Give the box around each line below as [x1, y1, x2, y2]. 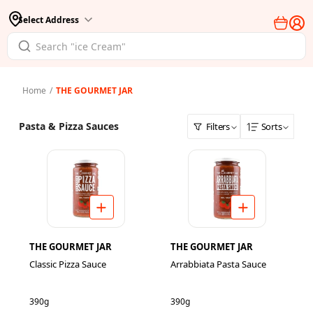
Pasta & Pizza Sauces [18, 119, 119, 133]
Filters [205, 119, 230, 133]
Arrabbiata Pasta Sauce [170, 258, 266, 270]
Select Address [18, 13, 79, 26]
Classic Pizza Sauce [29, 258, 106, 270]
